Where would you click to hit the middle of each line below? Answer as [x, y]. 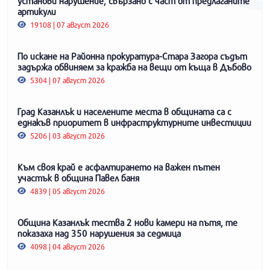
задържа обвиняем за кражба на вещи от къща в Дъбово [134, 67]
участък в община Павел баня [78, 177]
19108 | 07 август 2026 [69, 24]
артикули [37, 11]
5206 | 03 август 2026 [67, 135]
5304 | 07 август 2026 [67, 80]
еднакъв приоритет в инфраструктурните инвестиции [134, 122]
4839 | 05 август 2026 [67, 191]
